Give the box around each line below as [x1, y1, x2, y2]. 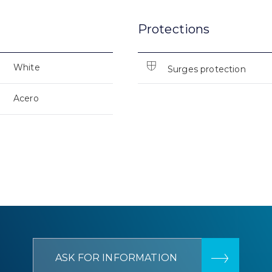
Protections [137, 21, 210, 36]
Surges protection [167, 63, 246, 75]
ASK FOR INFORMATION [55, 252, 178, 264]
